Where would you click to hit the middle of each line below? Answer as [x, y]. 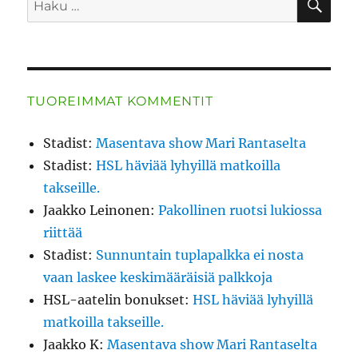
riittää [63, 232]
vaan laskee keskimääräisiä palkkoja [158, 277]
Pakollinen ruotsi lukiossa [241, 210]
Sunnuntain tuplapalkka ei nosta [200, 255]
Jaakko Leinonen [97, 210]
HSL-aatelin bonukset [114, 299]
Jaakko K [72, 344]
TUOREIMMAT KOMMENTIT [120, 101]
